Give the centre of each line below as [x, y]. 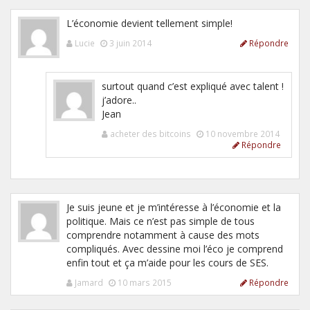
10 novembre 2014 [243, 133]
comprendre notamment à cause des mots [163, 235]
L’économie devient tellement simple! [149, 23]
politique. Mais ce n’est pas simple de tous [161, 221]
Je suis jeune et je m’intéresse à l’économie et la [174, 207]
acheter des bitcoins [151, 133]
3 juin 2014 [130, 43]
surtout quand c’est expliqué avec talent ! [193, 86]
